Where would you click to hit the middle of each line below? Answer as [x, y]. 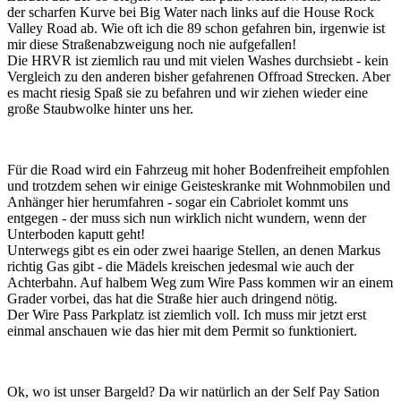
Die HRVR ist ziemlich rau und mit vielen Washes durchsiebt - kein [198, 60]
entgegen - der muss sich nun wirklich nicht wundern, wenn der [187, 218]
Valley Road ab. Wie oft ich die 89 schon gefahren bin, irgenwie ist [196, 28]
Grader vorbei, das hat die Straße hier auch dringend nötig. [172, 298]
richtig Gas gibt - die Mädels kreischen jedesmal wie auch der [180, 266]
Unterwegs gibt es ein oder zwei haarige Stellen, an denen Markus [194, 250]
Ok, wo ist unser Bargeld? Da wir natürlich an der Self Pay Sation [193, 391]
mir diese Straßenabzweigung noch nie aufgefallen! [152, 44]
